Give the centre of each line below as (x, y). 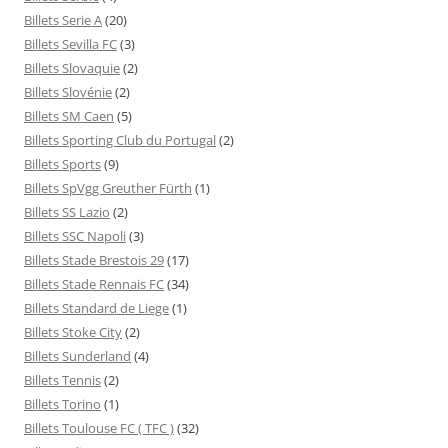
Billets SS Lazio (67, 211)
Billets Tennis (62, 379)
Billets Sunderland (77, 355)
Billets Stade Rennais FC (94, 283)
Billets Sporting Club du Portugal (120, 139)
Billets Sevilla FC (70, 43)
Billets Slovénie (68, 91)
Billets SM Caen (69, 115)
